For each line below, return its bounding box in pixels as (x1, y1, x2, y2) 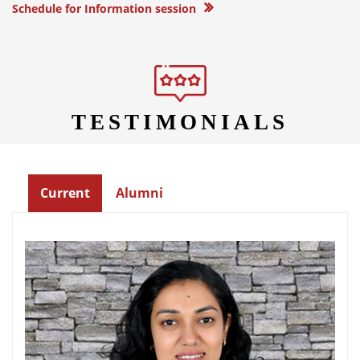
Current (40, 183, 90, 202)
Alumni (116, 183, 163, 202)
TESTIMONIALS (72, 109, 288, 134)
